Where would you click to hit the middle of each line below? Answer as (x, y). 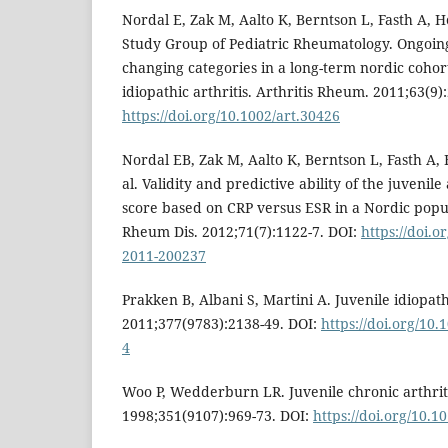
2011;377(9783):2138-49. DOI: (221, 324)
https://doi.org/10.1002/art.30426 (231, 116)
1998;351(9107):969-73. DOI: (217, 416)
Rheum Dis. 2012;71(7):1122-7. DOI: (241, 232)
